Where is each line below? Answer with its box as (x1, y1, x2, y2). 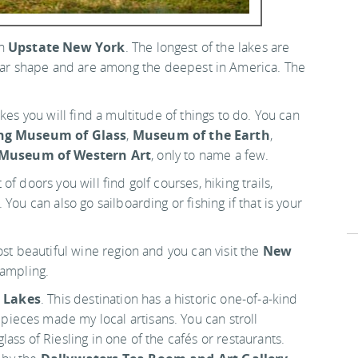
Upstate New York (8, 38, 125, 56)
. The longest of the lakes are (125, 38, 290, 56)
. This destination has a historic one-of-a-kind (40, 289, 298, 308)
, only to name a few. (151, 145, 269, 164)
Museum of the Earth (132, 125, 270, 144)
